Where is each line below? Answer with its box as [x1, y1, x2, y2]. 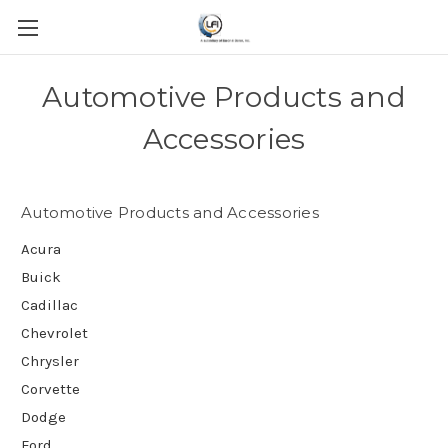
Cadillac [21, 295, 78, 314]
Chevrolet [21, 323, 88, 342]
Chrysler [21, 351, 79, 370]
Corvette [21, 379, 80, 398]
